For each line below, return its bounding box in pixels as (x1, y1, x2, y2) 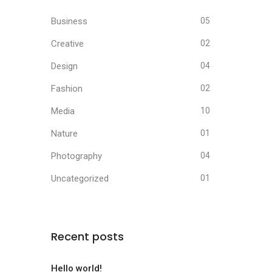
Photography (50, 151, 102, 161)
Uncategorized (50, 173, 109, 184)
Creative (50, 38, 84, 49)
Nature (50, 128, 78, 139)
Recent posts (50, 229, 124, 244)
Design (50, 61, 78, 72)
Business (50, 16, 87, 27)
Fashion (50, 83, 83, 94)
